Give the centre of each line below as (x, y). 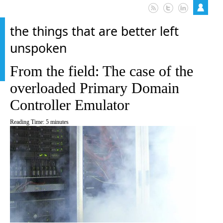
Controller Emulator (70, 105)
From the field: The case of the (102, 71)
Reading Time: (28, 122)
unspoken (38, 48)
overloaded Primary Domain (95, 88)
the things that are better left (94, 31)
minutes (59, 122)
